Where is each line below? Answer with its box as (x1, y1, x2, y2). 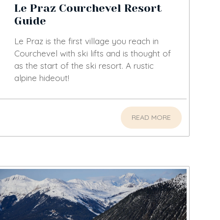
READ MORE (131, 113, 171, 122)
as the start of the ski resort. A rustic (14, 60, 154, 71)
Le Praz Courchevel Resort (14, 2, 162, 15)
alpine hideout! (14, 73, 69, 83)
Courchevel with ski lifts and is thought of (14, 48, 171, 59)
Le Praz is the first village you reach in (14, 36, 159, 47)
